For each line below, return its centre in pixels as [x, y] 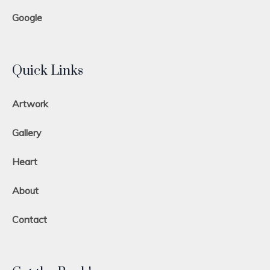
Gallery [27, 132]
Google [27, 17]
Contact [30, 219]
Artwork [30, 103]
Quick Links [48, 71]
